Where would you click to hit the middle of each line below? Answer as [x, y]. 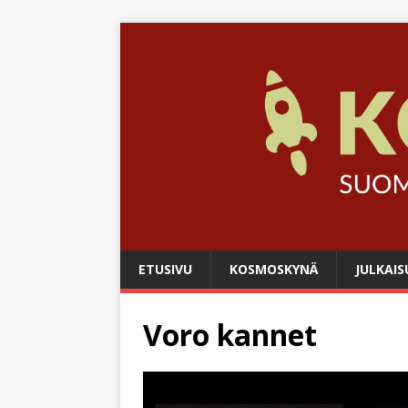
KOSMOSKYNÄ [274, 269]
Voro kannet [230, 334]
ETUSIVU [165, 269]
